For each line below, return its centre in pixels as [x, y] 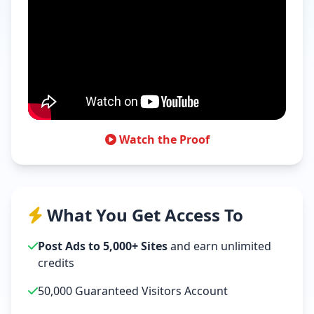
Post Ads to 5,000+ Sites [103, 246]
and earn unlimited [219, 246]
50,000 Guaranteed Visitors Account [133, 291]
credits [56, 263]
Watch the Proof [163, 139]
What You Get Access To [143, 215]
